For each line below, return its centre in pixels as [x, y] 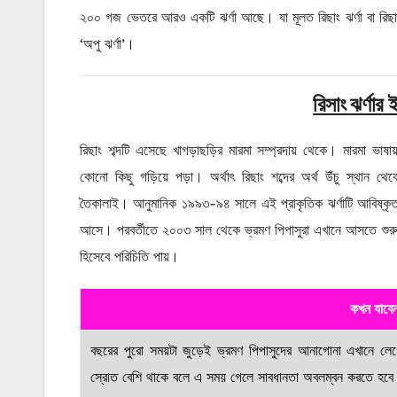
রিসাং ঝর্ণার [348, 105]
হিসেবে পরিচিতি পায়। [129, 257]
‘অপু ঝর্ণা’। [107, 44]
